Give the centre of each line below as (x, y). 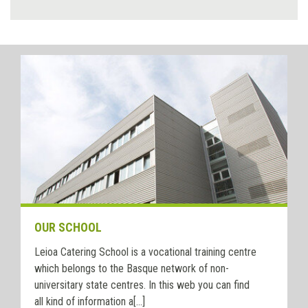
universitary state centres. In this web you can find (142, 285)
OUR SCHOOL (68, 228)
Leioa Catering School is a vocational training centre (145, 252)
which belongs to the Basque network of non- (132, 269)
